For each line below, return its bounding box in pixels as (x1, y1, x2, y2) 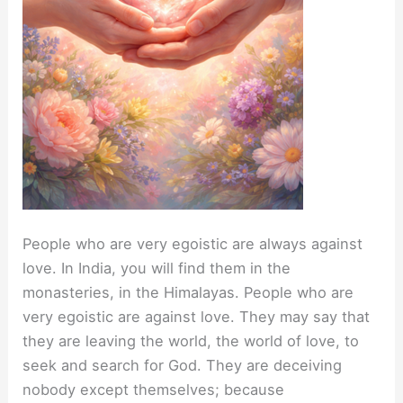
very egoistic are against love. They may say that (22, 307, 371, 326)
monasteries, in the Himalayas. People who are (22, 282, 354, 301)
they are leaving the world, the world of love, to (22, 331, 360, 350)
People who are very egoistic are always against (22, 234, 363, 253)
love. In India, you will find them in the (22, 258, 291, 277)
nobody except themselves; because (22, 380, 285, 399)
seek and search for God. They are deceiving (22, 355, 343, 374)
